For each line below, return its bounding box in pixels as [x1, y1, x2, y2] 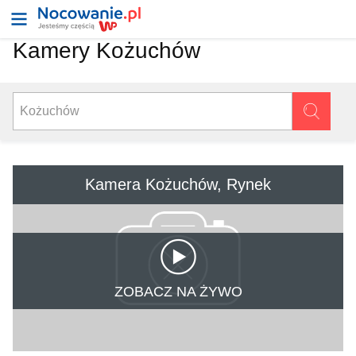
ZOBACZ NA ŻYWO [114, 284, 242, 300]
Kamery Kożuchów [13, 38, 200, 63]
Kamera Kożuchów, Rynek [85, 176, 271, 193]
